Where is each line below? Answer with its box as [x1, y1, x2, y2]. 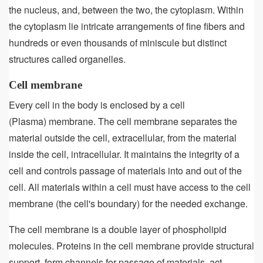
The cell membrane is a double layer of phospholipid [9, 222, 227, 236]
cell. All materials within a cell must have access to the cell [9, 180, 251, 194]
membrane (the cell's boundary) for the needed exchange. [9, 196, 248, 210]
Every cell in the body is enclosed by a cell [9, 97, 185, 112]
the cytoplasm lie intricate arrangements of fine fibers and [9, 19, 245, 33]
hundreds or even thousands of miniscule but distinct [9, 35, 227, 49]
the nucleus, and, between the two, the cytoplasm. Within [9, 2, 244, 16]
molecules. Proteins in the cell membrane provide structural [9, 238, 254, 252]
